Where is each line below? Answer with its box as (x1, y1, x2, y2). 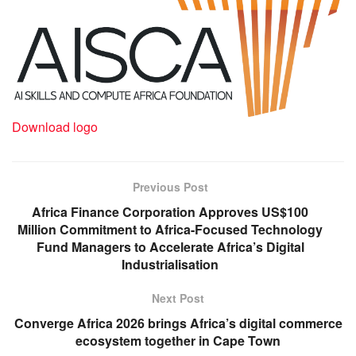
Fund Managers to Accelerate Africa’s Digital (36, 238, 304, 257)
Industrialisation (122, 255, 219, 274)
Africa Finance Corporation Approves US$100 (32, 203, 308, 222)
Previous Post (132, 179, 208, 195)
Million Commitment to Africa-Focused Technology (17, 220, 323, 239)
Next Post (152, 290, 204, 307)
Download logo (12, 118, 98, 137)
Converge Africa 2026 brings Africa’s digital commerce (14, 314, 342, 333)
